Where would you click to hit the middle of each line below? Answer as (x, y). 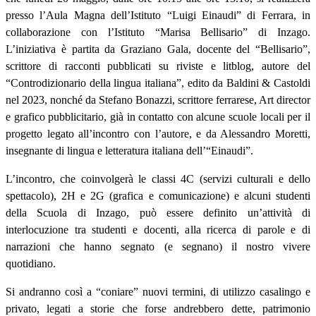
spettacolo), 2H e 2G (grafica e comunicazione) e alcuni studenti (158, 196)
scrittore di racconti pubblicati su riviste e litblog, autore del (158, 66)
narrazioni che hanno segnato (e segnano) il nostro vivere (158, 247)
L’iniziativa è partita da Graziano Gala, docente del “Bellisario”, (158, 49)
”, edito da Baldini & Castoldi (243, 83)
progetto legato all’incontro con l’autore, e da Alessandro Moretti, (158, 134)
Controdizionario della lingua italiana (93, 83)
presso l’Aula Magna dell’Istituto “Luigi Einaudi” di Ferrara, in (158, 16)
